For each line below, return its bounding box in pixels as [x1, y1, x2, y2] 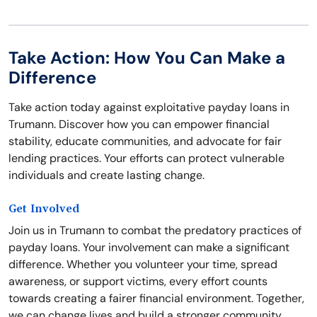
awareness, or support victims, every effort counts [8, 274, 267, 289]
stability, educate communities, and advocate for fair [8, 134, 282, 149]
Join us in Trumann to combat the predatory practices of [8, 223, 301, 238]
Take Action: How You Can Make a [8, 47, 285, 69]
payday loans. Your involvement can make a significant [8, 240, 289, 255]
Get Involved [8, 202, 79, 216]
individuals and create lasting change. [8, 168, 204, 183]
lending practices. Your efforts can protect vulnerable [8, 151, 284, 166]
